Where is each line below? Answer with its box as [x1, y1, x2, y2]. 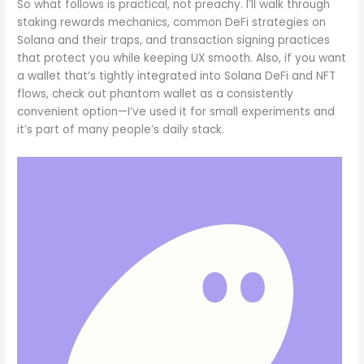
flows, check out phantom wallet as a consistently [17, 86, 294, 102]
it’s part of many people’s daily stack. [17, 122, 225, 138]
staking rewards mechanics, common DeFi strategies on [17, 15, 327, 31]
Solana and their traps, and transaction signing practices [17, 32, 331, 49]
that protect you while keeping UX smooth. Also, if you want [17, 50, 347, 67]
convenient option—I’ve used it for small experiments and [17, 104, 336, 120]
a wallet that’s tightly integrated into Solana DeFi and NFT [17, 68, 336, 84]
